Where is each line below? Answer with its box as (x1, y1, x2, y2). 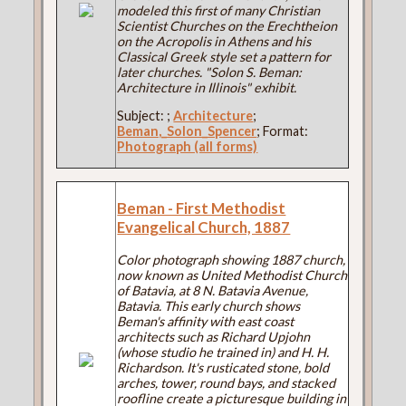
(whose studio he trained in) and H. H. (117, 344, 330, 361)
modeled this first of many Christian (117, 2, 321, 18)
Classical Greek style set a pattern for (117, 48, 332, 64)
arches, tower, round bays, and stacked (117, 375, 336, 391)
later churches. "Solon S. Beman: (117, 63, 303, 80)
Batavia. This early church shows (117, 298, 301, 314)
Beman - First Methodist (117, 198, 286, 218)
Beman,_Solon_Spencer (117, 123, 257, 140)
